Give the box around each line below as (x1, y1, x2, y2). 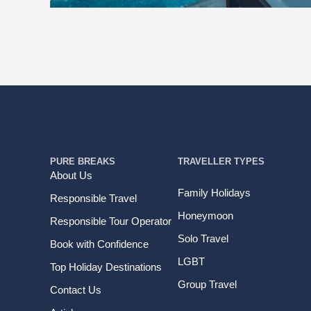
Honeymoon (177, 210, 233, 221)
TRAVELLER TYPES (177, 156, 264, 167)
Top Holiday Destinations (50, 261, 162, 273)
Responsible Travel (50, 192, 137, 204)
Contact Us (50, 284, 101, 296)
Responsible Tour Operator (50, 215, 171, 227)
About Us (50, 169, 92, 181)
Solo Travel (177, 233, 228, 244)
